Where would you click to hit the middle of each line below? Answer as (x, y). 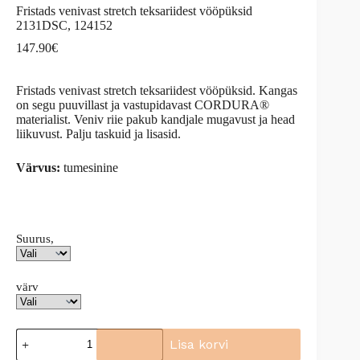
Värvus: (38, 167)
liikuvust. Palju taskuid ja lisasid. (98, 133)
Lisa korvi (198, 345)
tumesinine (89, 167)
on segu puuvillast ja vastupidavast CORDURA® (143, 104)
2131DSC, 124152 (64, 25)
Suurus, (35, 238)
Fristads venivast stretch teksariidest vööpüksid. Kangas (157, 90)
